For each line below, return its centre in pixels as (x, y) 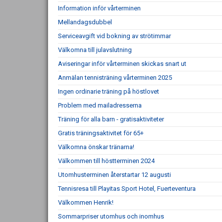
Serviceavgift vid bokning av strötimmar (114, 36)
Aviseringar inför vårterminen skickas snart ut (122, 64)
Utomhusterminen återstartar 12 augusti (114, 175)
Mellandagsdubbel (85, 22)
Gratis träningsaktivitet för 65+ (101, 133)
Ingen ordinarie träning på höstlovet (109, 91)
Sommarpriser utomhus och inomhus (111, 216)
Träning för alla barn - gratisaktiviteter (111, 119)
